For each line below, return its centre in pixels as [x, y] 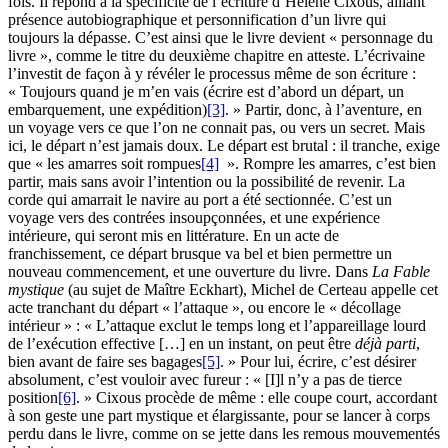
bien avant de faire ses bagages [105, 362]
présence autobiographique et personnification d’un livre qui [197, 20]
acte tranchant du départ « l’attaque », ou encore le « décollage [204, 308]
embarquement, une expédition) [107, 110]
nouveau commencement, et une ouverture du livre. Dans [190, 272]
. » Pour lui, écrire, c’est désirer [318, 362]
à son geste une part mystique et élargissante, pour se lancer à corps [219, 416]
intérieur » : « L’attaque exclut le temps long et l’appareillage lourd [217, 326]
